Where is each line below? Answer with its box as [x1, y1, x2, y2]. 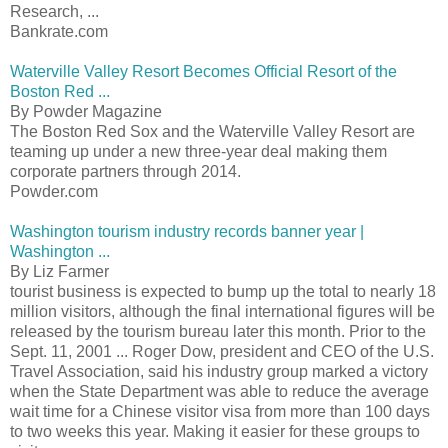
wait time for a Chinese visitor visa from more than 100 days [10, 402, 430, 420]
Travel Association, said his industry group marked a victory [10, 362, 428, 380]
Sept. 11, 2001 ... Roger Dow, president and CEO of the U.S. [10, 342, 434, 360]
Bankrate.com [10, 22, 108, 40]
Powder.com [10, 182, 98, 200]
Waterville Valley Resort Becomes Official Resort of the [10, 62, 397, 80]
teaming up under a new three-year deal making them [10, 142, 387, 160]
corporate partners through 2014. [10, 162, 241, 180]
